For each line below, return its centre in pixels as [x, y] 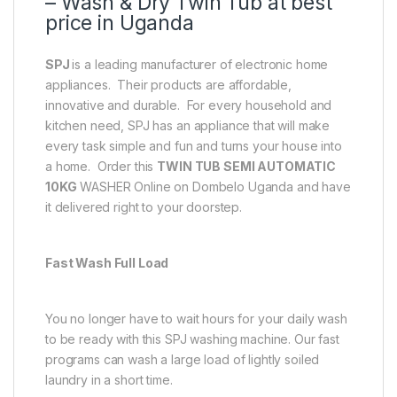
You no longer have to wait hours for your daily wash [196, 319]
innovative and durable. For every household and [189, 105]
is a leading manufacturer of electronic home [200, 65]
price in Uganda [120, 23]
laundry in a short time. [109, 380]
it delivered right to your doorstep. [144, 207]
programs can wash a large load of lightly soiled [183, 360]
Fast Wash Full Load [107, 263]
